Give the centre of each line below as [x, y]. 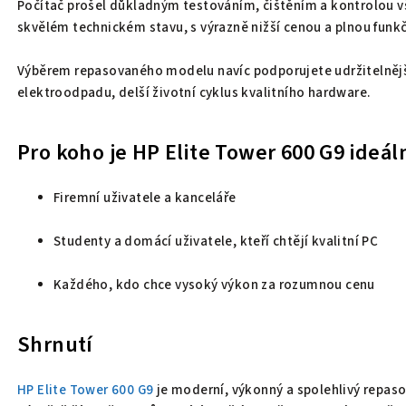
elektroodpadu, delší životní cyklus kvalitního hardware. [194, 92]
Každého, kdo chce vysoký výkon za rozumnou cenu [214, 285]
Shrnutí [55, 344]
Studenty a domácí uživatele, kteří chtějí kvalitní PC [216, 241]
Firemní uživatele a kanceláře [145, 198]
